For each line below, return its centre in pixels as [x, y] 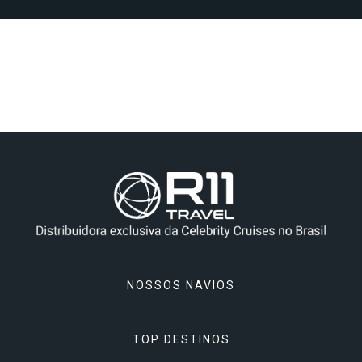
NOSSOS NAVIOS [181, 285]
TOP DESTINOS [181, 339]
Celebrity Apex [181, 339]
